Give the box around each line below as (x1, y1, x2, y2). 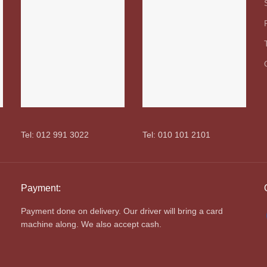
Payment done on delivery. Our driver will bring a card (21, 206, 223, 216)
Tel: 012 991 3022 (21, 130, 89, 139)
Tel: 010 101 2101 (142, 130, 210, 139)
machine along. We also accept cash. (21, 219, 162, 229)
